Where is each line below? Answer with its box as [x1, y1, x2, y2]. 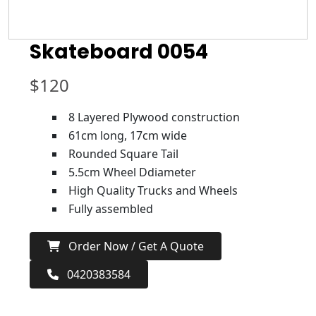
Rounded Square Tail [68, 146, 178, 162]
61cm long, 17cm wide [68, 128, 187, 144]
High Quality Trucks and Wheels [68, 183, 238, 199]
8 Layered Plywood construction [68, 109, 240, 126]
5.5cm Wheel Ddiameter [68, 164, 196, 181]
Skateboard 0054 [30, 38, 208, 66]
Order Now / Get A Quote [60, 238, 204, 255]
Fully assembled [68, 201, 153, 217]
